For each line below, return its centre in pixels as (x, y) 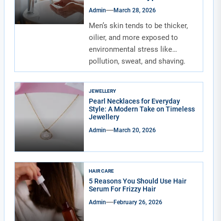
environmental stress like (131, 49)
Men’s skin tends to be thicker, (139, 26)
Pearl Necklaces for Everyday (135, 101)
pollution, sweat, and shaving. (137, 61)
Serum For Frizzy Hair (123, 189)
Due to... (103, 73)
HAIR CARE (102, 171)
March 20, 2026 (135, 130)
